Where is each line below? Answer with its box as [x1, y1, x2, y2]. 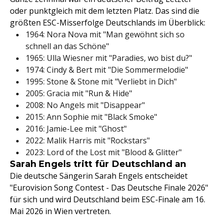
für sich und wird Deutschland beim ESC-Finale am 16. [10, 194, 205, 205]
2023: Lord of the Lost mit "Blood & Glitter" [26, 147, 182, 158]
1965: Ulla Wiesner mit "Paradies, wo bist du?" [26, 53, 192, 63]
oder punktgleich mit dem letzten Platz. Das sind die [10, 5, 199, 16]
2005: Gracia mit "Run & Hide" [26, 88, 132, 99]
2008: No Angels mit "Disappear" [26, 100, 145, 110]
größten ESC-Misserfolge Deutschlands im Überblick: [10, 17, 205, 28]
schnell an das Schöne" [26, 41, 109, 52]
